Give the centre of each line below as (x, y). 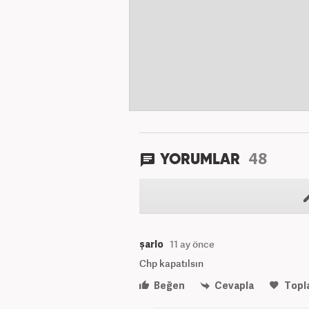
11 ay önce (192, 244)
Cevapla (233, 285)
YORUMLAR (202, 160)
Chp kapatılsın (171, 263)
